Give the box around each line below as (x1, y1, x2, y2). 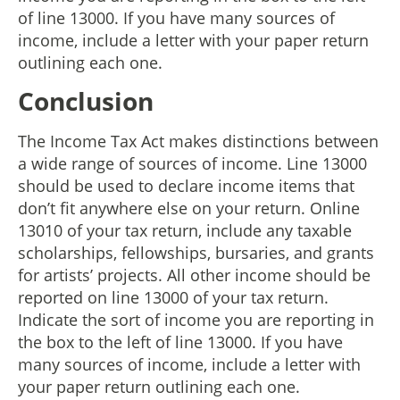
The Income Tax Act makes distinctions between (18, 130, 379, 153)
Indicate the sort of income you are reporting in (18, 309, 374, 331)
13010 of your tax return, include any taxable (18, 220, 352, 242)
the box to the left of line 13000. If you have (18, 331, 343, 354)
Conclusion (18, 84, 160, 119)
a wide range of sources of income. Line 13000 (18, 153, 367, 175)
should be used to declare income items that (18, 175, 354, 197)
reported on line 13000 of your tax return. (18, 287, 329, 309)
